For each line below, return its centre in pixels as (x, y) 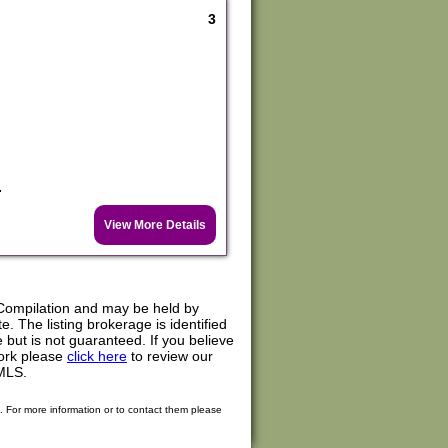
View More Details (155, 224)
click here (97, 355)
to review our (170, 355)
